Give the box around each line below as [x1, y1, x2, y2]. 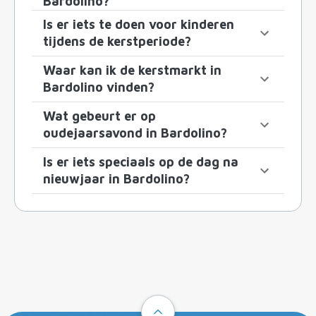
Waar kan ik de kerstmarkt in [43, 63, 221, 78]
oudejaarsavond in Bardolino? [43, 126, 227, 141]
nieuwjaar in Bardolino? [43, 171, 190, 187]
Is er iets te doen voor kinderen [43, 17, 234, 32]
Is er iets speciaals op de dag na [43, 154, 238, 170]
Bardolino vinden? [43, 80, 154, 95]
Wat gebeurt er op [43, 109, 156, 124]
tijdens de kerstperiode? [43, 34, 191, 49]
